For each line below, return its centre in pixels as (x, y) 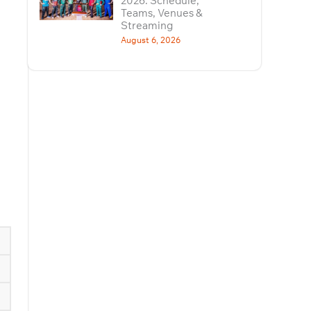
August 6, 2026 (150, 40)
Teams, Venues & (161, 13)
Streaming (146, 25)
